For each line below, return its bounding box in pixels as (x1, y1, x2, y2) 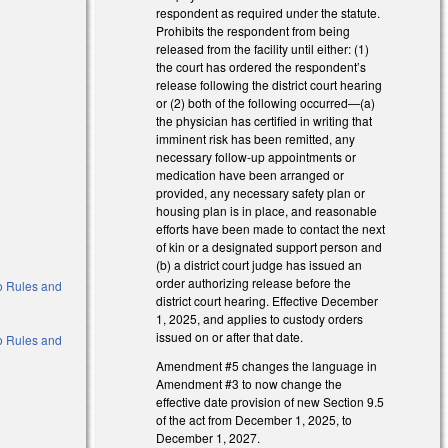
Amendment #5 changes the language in (156, 356, 378, 374)
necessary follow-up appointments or (156, 147, 357, 165)
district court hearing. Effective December (156, 291, 379, 309)
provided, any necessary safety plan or (156, 183, 366, 201)
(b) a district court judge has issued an (156, 255, 363, 273)
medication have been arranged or (156, 165, 345, 183)
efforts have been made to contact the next (156, 219, 386, 237)
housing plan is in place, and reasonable (156, 201, 378, 219)
